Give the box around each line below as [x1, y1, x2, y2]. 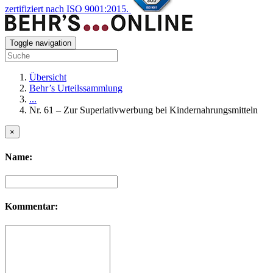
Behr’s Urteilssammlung [29, 83, 122, 94]
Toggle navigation [10, 38, 71, 48]
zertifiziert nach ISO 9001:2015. [5, 4, 129, 15]
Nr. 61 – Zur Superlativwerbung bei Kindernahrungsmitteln [29, 105, 258, 116]
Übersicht [29, 72, 66, 83]
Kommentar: [5, 201, 58, 212]
